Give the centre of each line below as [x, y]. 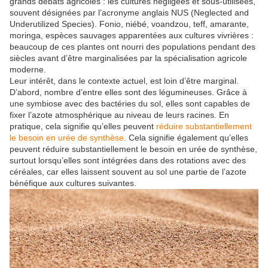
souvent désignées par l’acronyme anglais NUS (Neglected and [129, 13]
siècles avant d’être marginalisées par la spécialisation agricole [128, 58]
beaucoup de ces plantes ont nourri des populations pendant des [133, 47]
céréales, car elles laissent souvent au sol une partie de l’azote [128, 172]
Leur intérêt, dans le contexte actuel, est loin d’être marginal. [124, 81]
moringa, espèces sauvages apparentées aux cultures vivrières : [132, 36]
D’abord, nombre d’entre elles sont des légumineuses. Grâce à [128, 92]
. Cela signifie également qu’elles [186, 138]
